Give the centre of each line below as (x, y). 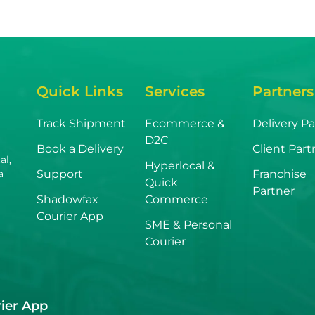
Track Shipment (81, 123)
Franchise (280, 174)
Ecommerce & (185, 123)
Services (174, 91)
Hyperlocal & (180, 165)
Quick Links (80, 91)
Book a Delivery (80, 148)
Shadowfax (67, 199)
